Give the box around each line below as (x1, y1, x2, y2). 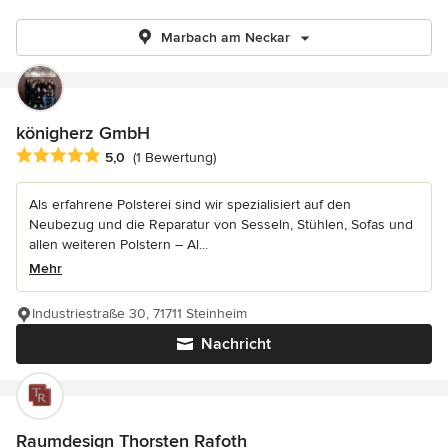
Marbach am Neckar (160, 29, 290, 46)
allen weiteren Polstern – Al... (29, 236, 208, 254)
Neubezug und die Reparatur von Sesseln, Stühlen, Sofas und (29, 216, 413, 234)
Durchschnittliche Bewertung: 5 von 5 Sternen (15, 146, 338, 167)
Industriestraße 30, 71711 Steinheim (32, 305, 247, 323)
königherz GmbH (16, 122, 150, 144)
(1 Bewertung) (133, 149, 216, 167)
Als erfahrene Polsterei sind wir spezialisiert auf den (29, 196, 351, 214)
